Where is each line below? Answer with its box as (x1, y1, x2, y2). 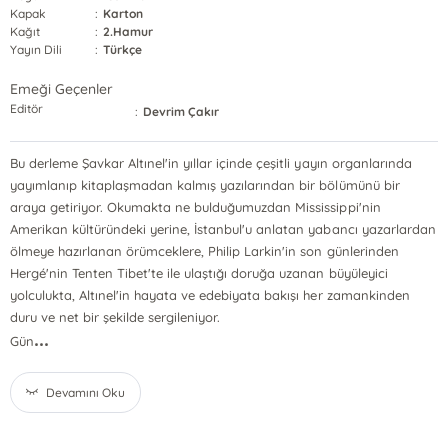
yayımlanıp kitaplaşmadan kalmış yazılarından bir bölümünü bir (9, 177, 400, 193)
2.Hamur (103, 24, 154, 39)
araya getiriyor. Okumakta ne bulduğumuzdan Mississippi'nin (9, 199, 381, 215)
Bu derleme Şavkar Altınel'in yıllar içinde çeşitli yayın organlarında (9, 155, 412, 171)
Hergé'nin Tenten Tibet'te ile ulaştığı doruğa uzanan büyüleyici (9, 265, 388, 281)
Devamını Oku (46, 385, 126, 400)
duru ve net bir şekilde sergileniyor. (9, 309, 221, 325)
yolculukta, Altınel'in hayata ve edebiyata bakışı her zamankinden (9, 287, 410, 303)
